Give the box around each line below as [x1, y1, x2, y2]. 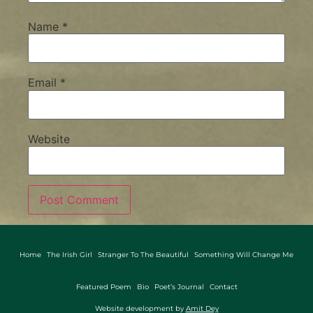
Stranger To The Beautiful [98, 249, 189, 259]
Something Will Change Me [194, 249, 293, 259]
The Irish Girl [47, 249, 92, 259]
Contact [209, 282, 238, 291]
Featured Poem [75, 282, 131, 291]
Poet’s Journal [154, 282, 204, 291]
